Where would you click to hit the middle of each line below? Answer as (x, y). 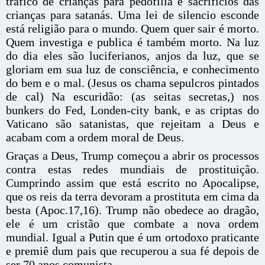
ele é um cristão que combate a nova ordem (132, 224)
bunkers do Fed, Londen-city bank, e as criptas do (132, 110)
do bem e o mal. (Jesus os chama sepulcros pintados (132, 83)
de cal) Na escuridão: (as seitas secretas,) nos (132, 96)
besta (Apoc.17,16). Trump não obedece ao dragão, (132, 210)
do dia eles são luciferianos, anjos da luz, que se (132, 56)
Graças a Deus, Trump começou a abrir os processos (132, 156)
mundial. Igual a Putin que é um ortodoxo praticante (132, 237)
